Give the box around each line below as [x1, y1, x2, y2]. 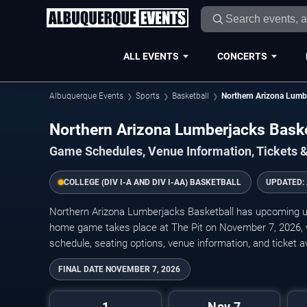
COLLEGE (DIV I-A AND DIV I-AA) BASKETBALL [64, 177, 241, 188]
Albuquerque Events [49, 91, 123, 101]
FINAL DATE [58, 265, 103, 275]
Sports [136, 91, 160, 101]
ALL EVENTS [123, 50, 179, 62]
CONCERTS [217, 50, 267, 62]
